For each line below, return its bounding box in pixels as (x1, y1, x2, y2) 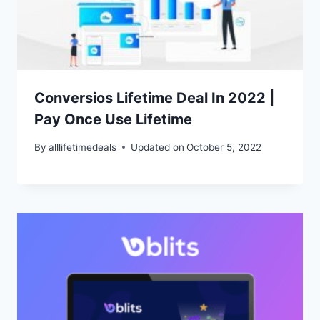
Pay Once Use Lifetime (34, 111, 192, 129)
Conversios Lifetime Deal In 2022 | (34, 89, 274, 107)
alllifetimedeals (49, 141, 117, 153)
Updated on (131, 141, 185, 153)
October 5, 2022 (186, 141, 262, 153)
